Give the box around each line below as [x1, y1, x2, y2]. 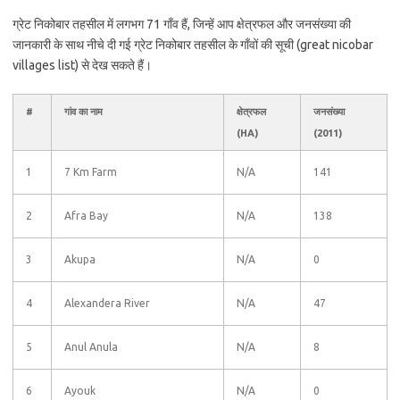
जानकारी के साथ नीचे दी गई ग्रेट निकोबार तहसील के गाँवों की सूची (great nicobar [12, 37, 373, 52]
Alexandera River [64, 297, 150, 309]
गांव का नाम [64, 106, 103, 117]
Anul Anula [64, 341, 118, 353]
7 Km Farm [64, 166, 117, 178]
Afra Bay [64, 210, 108, 221]
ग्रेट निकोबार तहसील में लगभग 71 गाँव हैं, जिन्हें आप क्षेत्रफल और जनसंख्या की [12, 17, 351, 31]
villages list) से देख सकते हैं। [12, 58, 152, 72]
